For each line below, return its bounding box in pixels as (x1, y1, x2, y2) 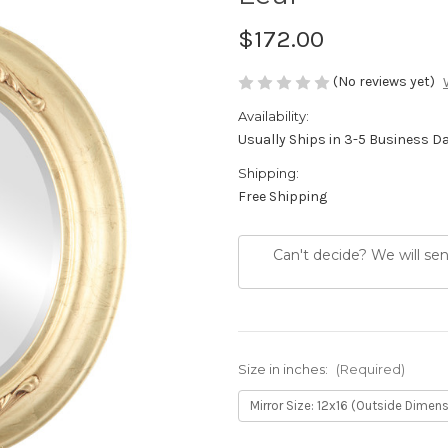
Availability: (238, 108, 309, 125)
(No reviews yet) (333, 72, 435, 90)
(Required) (335, 361, 405, 378)
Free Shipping (238, 188, 327, 206)
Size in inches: (238, 361, 331, 378)
